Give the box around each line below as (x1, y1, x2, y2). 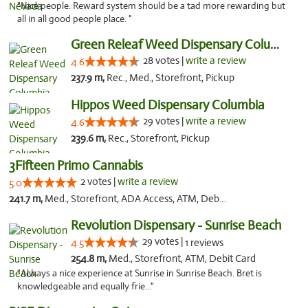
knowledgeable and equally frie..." (17, 280, 154, 292)
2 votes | (80, 175, 118, 188)
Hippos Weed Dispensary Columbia (70, 97, 265, 113)
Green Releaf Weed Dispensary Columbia (269, 36, 279, 52)
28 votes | (142, 54, 186, 67)
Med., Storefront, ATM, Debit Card (108, 252, 256, 265)
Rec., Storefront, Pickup (107, 132, 210, 144)
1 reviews (184, 236, 223, 249)
